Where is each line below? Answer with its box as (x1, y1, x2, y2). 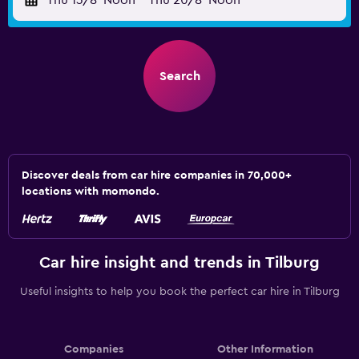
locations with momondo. (22, 186, 159, 197)
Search (159, 70, 200, 83)
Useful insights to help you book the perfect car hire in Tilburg (19, 286, 340, 297)
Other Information (217, 344, 313, 355)
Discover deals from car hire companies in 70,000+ (22, 170, 292, 181)
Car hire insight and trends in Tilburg (39, 255, 320, 271)
